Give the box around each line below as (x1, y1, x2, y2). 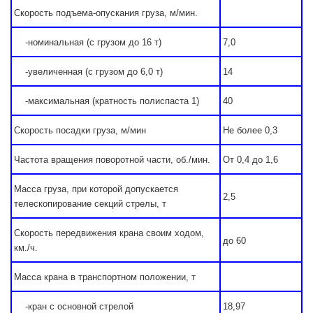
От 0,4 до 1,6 (223, 154, 278, 165)
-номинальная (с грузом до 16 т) (14, 37, 161, 48)
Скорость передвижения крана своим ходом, (14, 228, 204, 238)
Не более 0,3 (223, 125, 277, 136)
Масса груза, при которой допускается (14, 184, 178, 194)
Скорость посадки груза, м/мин (14, 125, 146, 136)
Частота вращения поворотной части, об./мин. (14, 154, 210, 165)
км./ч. (14, 242, 38, 253)
